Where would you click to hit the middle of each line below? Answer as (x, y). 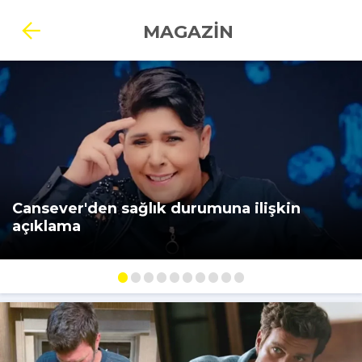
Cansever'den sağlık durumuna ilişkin (156, 209)
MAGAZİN (188, 32)
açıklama (46, 227)
